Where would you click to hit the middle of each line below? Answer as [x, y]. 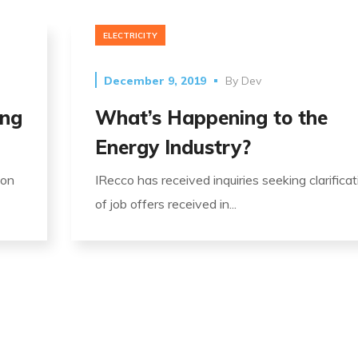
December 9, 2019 [155, 80]
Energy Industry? [173, 147]
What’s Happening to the [211, 117]
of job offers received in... [166, 203]
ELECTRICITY [130, 36]
